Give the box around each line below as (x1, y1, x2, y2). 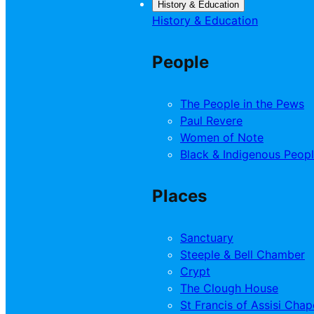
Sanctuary (180, 230, 233, 245)
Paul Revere (180, 113, 243, 128)
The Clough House (180, 280, 278, 295)
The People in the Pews (180, 96, 304, 111)
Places (152, 185, 207, 206)
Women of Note (180, 130, 264, 144)
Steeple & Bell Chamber (180, 247, 305, 261)
